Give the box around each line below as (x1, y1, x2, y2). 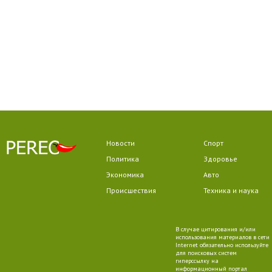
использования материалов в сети (175, 233, 270, 241)
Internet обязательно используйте (175, 241, 268, 249)
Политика (106, 154, 139, 163)
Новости (106, 138, 135, 148)
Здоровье (203, 154, 237, 163)
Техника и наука (203, 186, 259, 195)
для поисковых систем (175, 249, 237, 257)
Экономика (106, 170, 144, 179)
